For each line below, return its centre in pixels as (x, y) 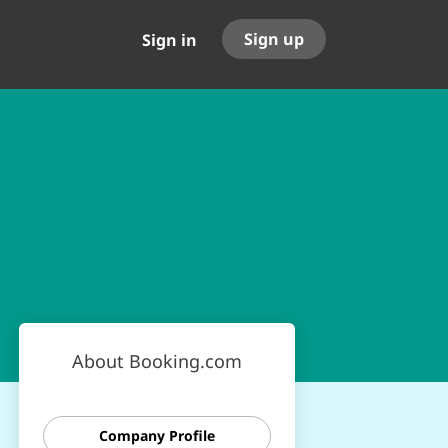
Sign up (274, 39)
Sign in (169, 40)
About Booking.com (156, 361)
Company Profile (156, 435)
